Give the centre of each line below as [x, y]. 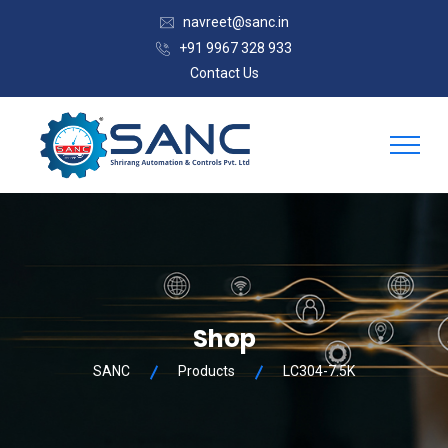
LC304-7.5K [319, 371]
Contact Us [224, 72]
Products [206, 371]
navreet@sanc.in [235, 22]
